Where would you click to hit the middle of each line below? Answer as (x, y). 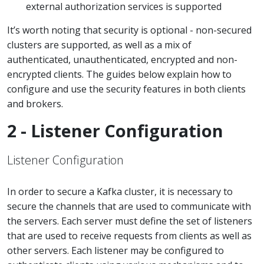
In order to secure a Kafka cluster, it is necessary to (120, 192)
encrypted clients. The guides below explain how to (119, 74)
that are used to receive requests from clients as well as (129, 236)
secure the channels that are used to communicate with (129, 206)
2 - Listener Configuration (115, 131)
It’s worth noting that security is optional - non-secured (129, 30)
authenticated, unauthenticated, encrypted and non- (122, 60)
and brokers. (35, 104)
